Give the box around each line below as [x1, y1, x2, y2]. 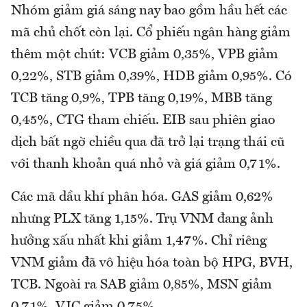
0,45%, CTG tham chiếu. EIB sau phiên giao [11, 114, 275, 128]
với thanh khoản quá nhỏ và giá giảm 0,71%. [11, 158, 280, 172]
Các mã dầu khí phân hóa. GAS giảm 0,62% [11, 191, 273, 205]
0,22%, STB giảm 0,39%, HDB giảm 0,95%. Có [11, 70, 292, 84]
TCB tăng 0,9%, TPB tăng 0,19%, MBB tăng [11, 92, 272, 106]
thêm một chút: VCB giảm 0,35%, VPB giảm [11, 48, 278, 62]
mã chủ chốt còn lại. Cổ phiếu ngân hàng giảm [11, 26, 291, 40]
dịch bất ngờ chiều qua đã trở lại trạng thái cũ [11, 136, 284, 150]
